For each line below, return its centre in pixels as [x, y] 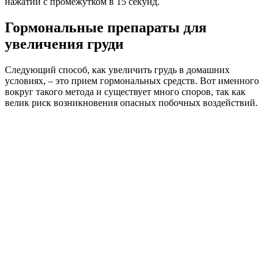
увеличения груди [64, 44]
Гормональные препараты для [106, 28]
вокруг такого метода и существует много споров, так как [125, 92]
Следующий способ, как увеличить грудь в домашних [117, 70]
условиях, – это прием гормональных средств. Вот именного [132, 81]
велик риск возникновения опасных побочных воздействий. [131, 103]
